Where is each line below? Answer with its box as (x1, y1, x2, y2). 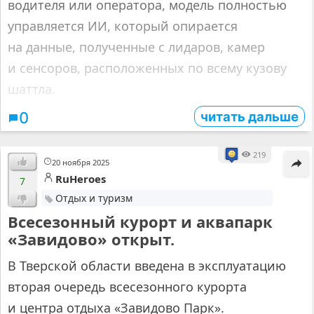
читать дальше (200, 108, 299, 124)
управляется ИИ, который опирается (8, 17, 238, 34)
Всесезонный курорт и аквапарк (8, 210, 273, 232)
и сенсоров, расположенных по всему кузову (8, 59, 287, 76)
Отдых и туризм (55, 191, 132, 205)
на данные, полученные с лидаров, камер (8, 38, 265, 55)
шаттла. (8, 80, 55, 97)
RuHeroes (55, 171, 106, 186)
